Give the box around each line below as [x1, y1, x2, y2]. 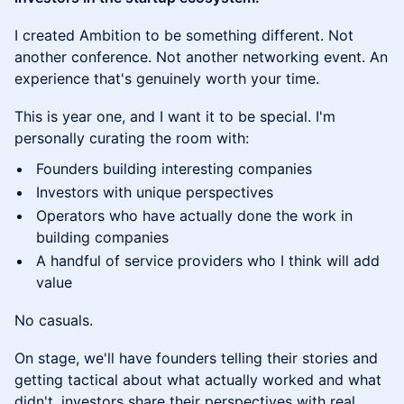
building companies [36, 228, 169, 246]
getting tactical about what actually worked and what [14, 371, 381, 389]
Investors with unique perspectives [36, 183, 273, 201]
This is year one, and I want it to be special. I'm [14, 107, 335, 125]
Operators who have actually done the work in [36, 207, 353, 225]
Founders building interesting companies [36, 160, 312, 178]
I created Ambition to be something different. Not [14, 26, 353, 44]
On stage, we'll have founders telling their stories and [14, 349, 378, 367]
